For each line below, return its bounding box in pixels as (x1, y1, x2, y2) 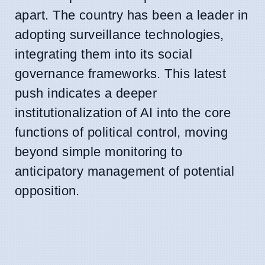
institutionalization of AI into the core (15, 105, 231, 120)
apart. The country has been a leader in (15, 7, 248, 22)
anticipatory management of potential (15, 163, 235, 179)
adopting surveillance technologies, (15, 27, 224, 42)
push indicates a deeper (15, 85, 157, 101)
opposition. (15, 183, 80, 198)
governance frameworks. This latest (15, 66, 227, 81)
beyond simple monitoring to (15, 144, 183, 159)
